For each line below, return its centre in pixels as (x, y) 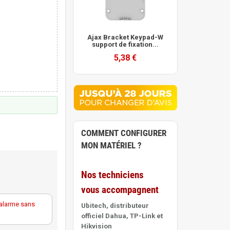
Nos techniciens (112, 175)
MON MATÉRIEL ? (111, 145)
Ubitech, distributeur (115, 206)
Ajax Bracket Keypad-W (125, 37)
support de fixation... (125, 44)
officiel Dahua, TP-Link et (122, 216)
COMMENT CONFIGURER (124, 133)
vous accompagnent (120, 190)
